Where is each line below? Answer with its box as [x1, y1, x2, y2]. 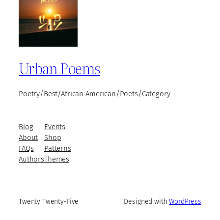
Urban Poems [19, 56, 100, 79]
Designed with [124, 197, 169, 206]
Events [44, 122, 66, 132]
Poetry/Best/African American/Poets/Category [19, 89, 170, 99]
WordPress [169, 197, 201, 206]
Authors [19, 155, 44, 164]
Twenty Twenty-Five [19, 197, 79, 206]
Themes [44, 155, 70, 164]
